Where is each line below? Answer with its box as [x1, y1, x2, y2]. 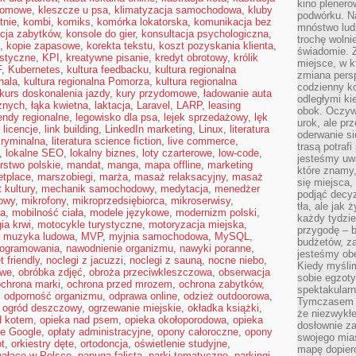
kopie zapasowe [6, 40, 80, 52]
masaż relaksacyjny [134, 171, 226, 183]
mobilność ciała [12, 207, 83, 219]
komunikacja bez [194, 16, 272, 28]
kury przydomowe [116, 87, 197, 99]
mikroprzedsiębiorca [72, 195, 164, 207]
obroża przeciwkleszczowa [89, 266, 212, 278]
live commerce [168, 135, 235, 147]
